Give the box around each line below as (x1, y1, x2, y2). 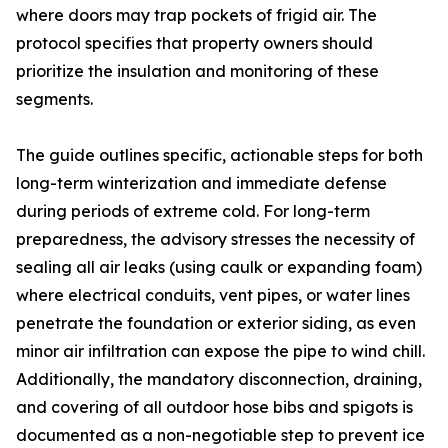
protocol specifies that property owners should (16, 33, 373, 54)
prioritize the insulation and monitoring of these (16, 61, 379, 82)
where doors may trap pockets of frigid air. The (16, 5, 377, 26)
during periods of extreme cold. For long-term (16, 201, 370, 222)
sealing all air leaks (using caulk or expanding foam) (16, 257, 422, 278)
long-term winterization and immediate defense (16, 173, 387, 194)
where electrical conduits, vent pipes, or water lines (16, 285, 410, 306)
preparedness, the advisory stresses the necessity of (16, 229, 415, 250)
